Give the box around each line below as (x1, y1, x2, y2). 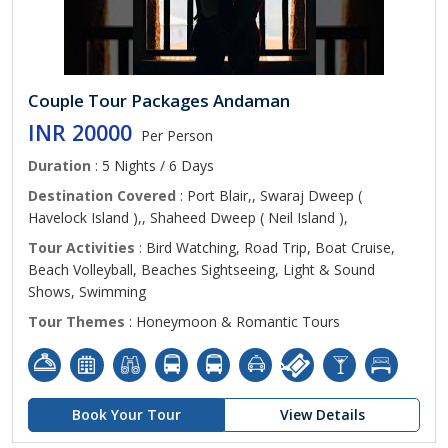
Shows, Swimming (28, 282, 146, 301)
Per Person (141, 126, 213, 145)
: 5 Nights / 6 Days (91, 156, 214, 175)
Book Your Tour (71, 405, 181, 424)
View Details (279, 405, 365, 424)
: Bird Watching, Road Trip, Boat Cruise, (135, 238, 395, 257)
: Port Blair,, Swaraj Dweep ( (176, 186, 362, 205)
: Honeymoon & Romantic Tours (125, 312, 340, 331)
